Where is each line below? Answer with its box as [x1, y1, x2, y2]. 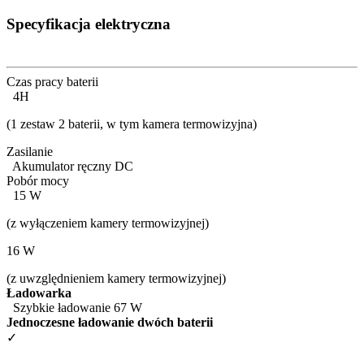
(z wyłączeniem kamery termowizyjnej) [6, 215, 209, 230]
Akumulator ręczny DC [6, 158, 133, 173]
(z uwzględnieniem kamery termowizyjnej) [6, 271, 226, 285]
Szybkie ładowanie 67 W [6, 300, 142, 314]
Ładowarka [6, 285, 71, 300]
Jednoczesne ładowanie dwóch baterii [6, 314, 213, 329]
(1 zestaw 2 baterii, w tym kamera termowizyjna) [6, 116, 257, 131]
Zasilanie [6, 144, 56, 158]
